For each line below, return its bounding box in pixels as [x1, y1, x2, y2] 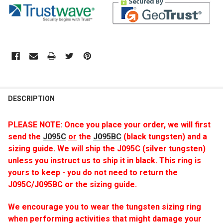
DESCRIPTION [8, 94, 55, 103]
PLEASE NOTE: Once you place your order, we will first [8, 119, 211, 129]
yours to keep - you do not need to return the [8, 167, 178, 177]
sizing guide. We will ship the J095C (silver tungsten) [8, 143, 206, 153]
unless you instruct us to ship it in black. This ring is [8, 155, 201, 165]
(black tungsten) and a [121, 131, 207, 141]
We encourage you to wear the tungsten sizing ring [8, 202, 201, 212]
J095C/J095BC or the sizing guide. [8, 179, 137, 189]
